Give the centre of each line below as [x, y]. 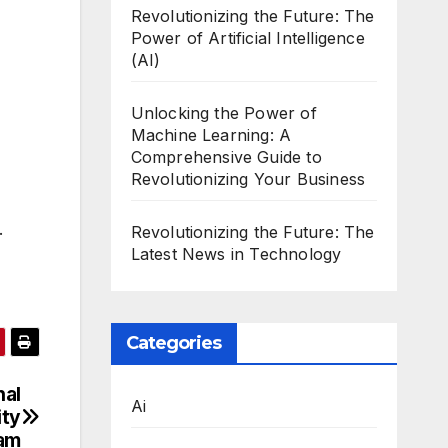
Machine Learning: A [211, 135]
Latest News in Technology [236, 254]
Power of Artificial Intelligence [247, 38]
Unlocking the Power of [223, 113]
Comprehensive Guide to [226, 157]
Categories [173, 343]
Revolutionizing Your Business [248, 179]
